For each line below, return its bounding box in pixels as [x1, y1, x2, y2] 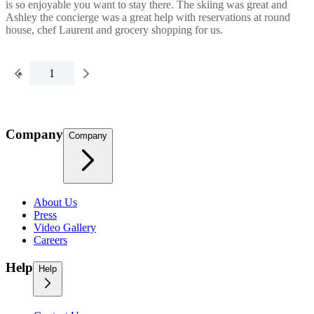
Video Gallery [34, 221, 96, 234]
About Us [34, 196, 77, 209]
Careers [34, 234, 67, 247]
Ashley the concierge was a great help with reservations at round [6, 11, 290, 23]
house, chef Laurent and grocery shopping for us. [6, 23, 223, 36]
